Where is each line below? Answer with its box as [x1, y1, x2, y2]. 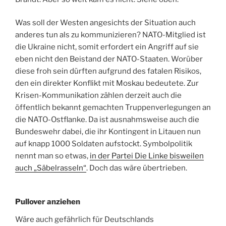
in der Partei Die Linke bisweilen [90, 151, 204, 161]
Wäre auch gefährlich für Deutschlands [15, 214, 154, 224]
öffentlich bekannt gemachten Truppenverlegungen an [15, 103, 211, 112]
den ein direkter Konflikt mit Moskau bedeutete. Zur [15, 79, 199, 88]
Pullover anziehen [15, 197, 80, 207]
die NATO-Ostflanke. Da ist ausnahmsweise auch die [15, 115, 199, 125]
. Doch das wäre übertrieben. [86, 163, 187, 173]
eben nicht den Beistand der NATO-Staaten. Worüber [15, 54, 203, 64]
